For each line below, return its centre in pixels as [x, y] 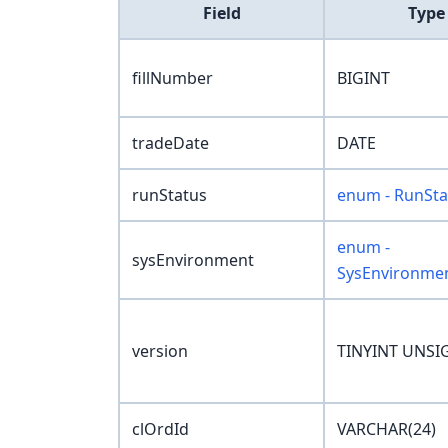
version [160, 351]
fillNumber [172, 78]
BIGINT [363, 78]
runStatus [169, 195]
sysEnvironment [193, 260]
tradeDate [170, 143]
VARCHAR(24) [386, 429]
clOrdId [160, 429]
